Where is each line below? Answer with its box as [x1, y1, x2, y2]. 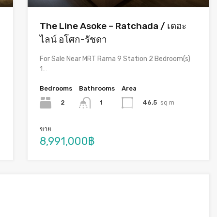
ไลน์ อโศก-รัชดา [39, 34, 107, 46]
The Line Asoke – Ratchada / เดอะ [39, 20, 186, 32]
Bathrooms [78, 85, 115, 93]
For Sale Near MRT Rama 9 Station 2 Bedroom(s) [39, 55, 190, 63]
